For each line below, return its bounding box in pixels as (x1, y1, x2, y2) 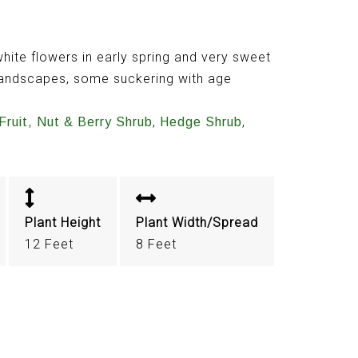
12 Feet (24, 236, 74, 252)
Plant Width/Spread (135, 214, 258, 230)
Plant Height (24, 214, 101, 230)
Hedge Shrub (159, 115, 242, 129)
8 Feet (135, 236, 177, 252)
